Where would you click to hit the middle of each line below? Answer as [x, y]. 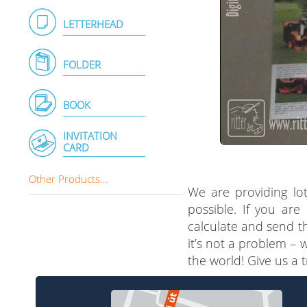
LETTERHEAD [93, 24]
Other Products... [69, 179]
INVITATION [90, 136]
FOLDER [82, 64]
